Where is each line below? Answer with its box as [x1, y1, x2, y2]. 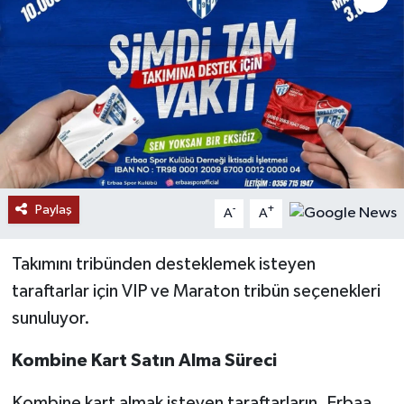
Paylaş [34, 202, 72, 216]
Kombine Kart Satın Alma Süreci [11, 351, 277, 370]
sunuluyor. [11, 308, 90, 327]
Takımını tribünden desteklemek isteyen [11, 254, 316, 273]
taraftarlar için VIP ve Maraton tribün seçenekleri [11, 281, 381, 300]
